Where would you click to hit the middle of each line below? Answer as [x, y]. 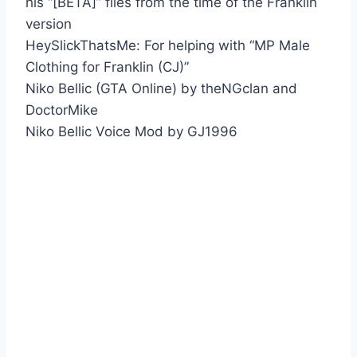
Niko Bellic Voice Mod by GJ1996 [131, 131]
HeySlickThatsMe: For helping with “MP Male [168, 45]
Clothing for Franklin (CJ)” [107, 67]
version [49, 24]
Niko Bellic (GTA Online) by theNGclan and [161, 88]
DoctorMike [62, 110]
